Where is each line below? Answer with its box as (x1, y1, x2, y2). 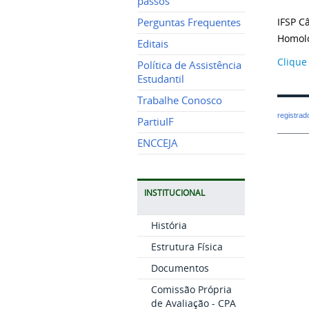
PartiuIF (137, 115, 174, 128)
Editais (137, 37, 168, 50)
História (150, 219, 187, 232)
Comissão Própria (150, 283, 232, 296)
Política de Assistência (137, 59, 241, 72)
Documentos (150, 261, 209, 275)
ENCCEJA (137, 137, 178, 150)
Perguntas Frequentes (137, 16, 241, 29)
